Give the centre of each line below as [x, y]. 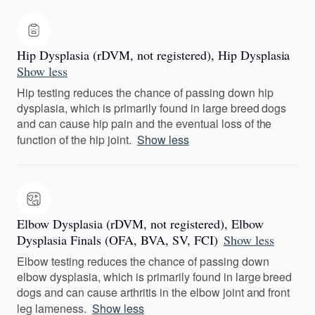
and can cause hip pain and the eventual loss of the [144, 123]
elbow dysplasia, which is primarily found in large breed [155, 276]
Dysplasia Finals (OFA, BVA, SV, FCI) [117, 239]
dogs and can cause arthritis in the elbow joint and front [154, 292]
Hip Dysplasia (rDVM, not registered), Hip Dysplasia [154, 54]
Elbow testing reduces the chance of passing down [143, 261]
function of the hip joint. [74, 139]
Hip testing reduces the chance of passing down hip [145, 92]
